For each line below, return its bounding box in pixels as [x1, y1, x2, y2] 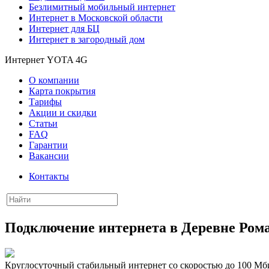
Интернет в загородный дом [29, 34, 145, 44]
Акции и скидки [29, 107, 97, 118]
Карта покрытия [29, 86, 95, 96]
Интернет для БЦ [29, 23, 100, 34]
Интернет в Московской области [29, 13, 163, 23]
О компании [29, 75, 79, 85]
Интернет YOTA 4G [5, 55, 88, 65]
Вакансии [29, 151, 69, 161]
